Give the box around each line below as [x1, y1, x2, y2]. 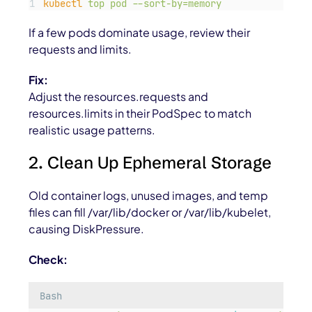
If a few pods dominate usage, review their [29, 25, 251, 40]
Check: [29, 252, 68, 267]
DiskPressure [72, 221, 141, 237]
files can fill [29, 205, 88, 220]
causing [29, 221, 73, 237]
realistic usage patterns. [29, 123, 156, 138]
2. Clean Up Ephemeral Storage [29, 153, 272, 173]
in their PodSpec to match [113, 106, 252, 121]
